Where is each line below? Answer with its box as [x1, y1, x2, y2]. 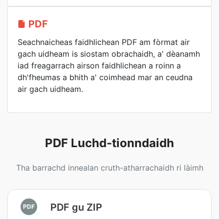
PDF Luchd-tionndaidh [45, 136, 174, 150]
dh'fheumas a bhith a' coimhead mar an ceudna [18, 72, 193, 82]
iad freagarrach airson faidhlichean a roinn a [18, 61, 181, 70]
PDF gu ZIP [50, 201, 102, 213]
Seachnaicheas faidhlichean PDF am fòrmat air [18, 37, 190, 47]
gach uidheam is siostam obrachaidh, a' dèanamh [18, 49, 200, 59]
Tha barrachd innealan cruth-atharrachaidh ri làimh [16, 163, 203, 173]
